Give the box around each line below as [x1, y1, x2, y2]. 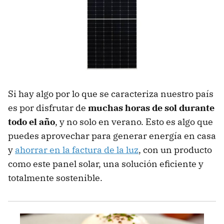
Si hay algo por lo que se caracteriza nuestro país [8, 88, 213, 100]
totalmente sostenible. [8, 172, 102, 184]
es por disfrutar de [8, 102, 88, 114]
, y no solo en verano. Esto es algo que [55, 116, 213, 128]
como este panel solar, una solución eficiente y [8, 158, 203, 170]
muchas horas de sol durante [88, 102, 214, 114]
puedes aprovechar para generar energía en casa [8, 130, 216, 142]
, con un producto [138, 144, 212, 156]
